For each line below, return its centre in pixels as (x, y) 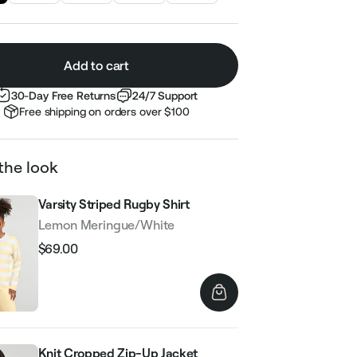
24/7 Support (165, 96)
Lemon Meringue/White (106, 225)
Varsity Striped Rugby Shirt (114, 204)
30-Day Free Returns (63, 96)
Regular (60, 257)
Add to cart (96, 65)
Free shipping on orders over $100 (104, 112)
